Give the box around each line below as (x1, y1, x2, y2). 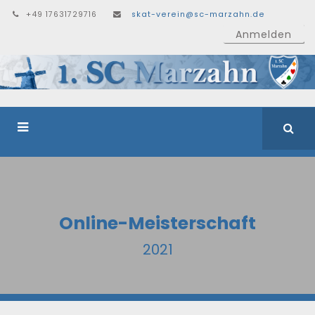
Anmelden (236, 27, 292, 41)
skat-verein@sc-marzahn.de (131, 9, 265, 20)
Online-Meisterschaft (59, 211, 256, 236)
